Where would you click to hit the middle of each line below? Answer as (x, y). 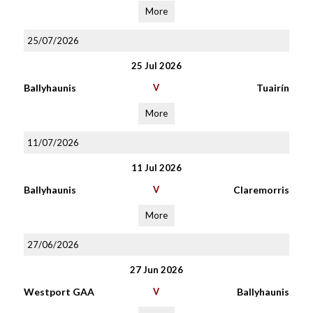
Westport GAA (59, 292)
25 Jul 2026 (156, 66)
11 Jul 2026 (156, 168)
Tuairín (272, 88)
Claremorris (261, 190)
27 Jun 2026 (156, 270)
